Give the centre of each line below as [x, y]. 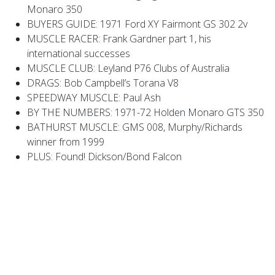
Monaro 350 [55, 9]
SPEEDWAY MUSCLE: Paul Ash [94, 97]
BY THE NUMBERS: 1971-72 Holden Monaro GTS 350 [145, 112]
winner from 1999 [66, 141]
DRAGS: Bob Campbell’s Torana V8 [103, 83]
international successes [79, 53]
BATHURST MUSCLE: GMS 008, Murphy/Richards [135, 127]
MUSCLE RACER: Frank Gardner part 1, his [119, 38]
